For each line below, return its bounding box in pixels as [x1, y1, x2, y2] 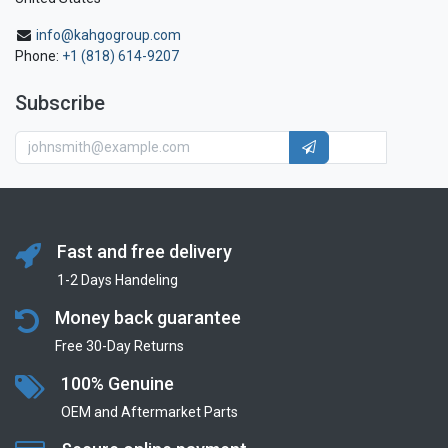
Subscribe [15, 91, 105, 116]
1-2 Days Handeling [57, 271, 178, 288]
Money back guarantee [55, 306, 241, 328]
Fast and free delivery [57, 240, 232, 262]
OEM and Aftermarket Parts [61, 403, 238, 420]
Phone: [15, 48, 62, 65]
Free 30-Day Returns [55, 337, 184, 354]
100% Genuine [61, 372, 174, 394]
